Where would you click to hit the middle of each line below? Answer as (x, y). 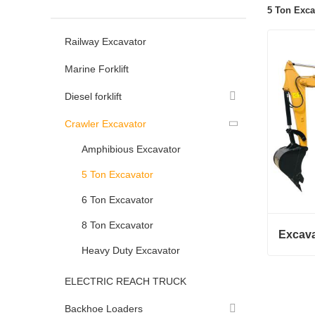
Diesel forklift (93, 96)
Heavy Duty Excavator (131, 250)
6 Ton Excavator (117, 200)
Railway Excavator (105, 41)
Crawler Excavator (105, 124)
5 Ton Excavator (117, 174)
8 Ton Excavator (117, 225)
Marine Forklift (97, 69)
